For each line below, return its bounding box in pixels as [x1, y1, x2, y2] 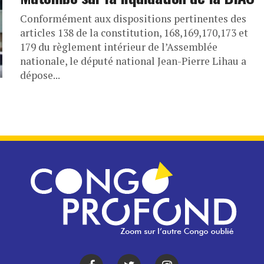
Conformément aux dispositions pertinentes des [20, 12, 246, 25]
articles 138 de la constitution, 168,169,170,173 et [20, 26, 248, 39]
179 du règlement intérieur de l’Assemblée [20, 40, 217, 54]
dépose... [20, 68, 60, 82]
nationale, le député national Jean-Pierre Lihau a [20, 54, 246, 68]
